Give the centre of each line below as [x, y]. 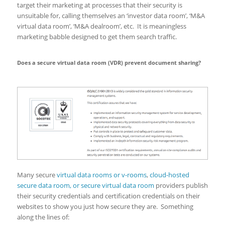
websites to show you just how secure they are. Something [105, 206]
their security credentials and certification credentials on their [108, 196]
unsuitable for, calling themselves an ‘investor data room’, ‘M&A [111, 16]
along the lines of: [43, 217]
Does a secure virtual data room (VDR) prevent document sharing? [109, 63]
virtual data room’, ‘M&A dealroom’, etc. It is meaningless [101, 26]
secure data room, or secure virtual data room [85, 185]
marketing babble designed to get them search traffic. [97, 37]
